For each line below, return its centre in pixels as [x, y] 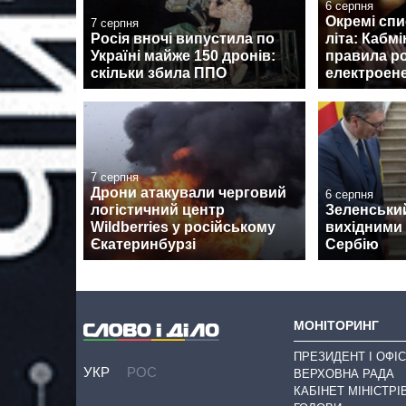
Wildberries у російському [183, 227]
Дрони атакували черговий [188, 193]
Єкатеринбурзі [143, 245]
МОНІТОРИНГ [336, 326]
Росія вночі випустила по [183, 39]
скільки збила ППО [159, 73]
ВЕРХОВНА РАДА [344, 374]
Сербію [352, 245]
